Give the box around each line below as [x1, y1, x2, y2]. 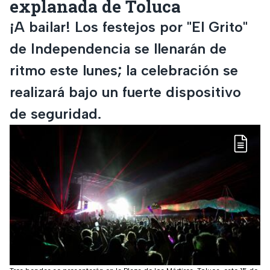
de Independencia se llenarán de [10, 39, 227, 57]
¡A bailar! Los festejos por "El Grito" [10, 17, 248, 36]
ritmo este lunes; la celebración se [10, 61, 238, 79]
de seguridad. [10, 104, 101, 122]
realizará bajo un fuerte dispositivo [10, 83, 241, 101]
